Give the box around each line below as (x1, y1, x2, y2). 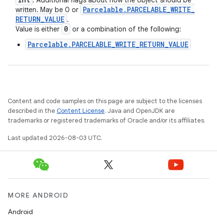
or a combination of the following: (70, 25, 181, 33)
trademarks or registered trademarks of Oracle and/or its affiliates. (8, 116, 205, 124)
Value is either (15, 25, 62, 33)
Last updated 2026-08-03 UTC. (8, 134, 102, 142)
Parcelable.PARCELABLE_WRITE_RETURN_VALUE (28, 40, 188, 49)
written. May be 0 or (15, 5, 80, 14)
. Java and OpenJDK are (105, 107, 175, 115)
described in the (8, 107, 57, 115)
